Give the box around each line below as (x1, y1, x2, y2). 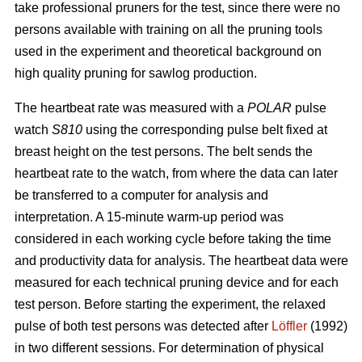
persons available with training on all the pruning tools (15, 22, 322, 36)
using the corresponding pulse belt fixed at (82, 122, 327, 137)
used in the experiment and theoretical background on (15, 44, 322, 58)
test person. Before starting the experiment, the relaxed (15, 297, 326, 311)
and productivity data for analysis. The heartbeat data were (15, 253, 348, 267)
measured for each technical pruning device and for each (15, 275, 339, 289)
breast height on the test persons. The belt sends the (15, 144, 313, 158)
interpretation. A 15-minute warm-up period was (15, 209, 284, 224)
